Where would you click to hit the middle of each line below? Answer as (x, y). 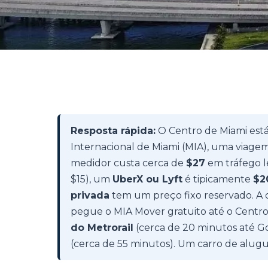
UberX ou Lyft (147, 179)
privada (90, 195)
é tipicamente (218, 179)
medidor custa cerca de (128, 163)
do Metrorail (102, 228)
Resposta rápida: (113, 131)
